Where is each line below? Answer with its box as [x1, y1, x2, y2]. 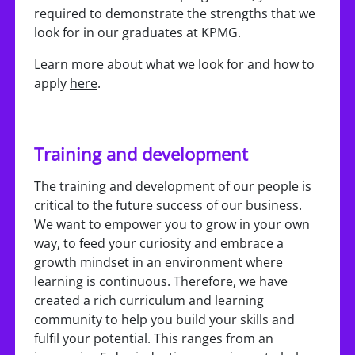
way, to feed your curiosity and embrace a [34, 235, 284, 252]
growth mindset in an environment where [34, 254, 283, 271]
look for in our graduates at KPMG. [34, 24, 241, 41]
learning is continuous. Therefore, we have [34, 273, 288, 290]
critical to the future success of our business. [34, 197, 302, 214]
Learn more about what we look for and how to [34, 55, 315, 73]
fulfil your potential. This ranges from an [34, 330, 273, 347]
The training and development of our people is [34, 177, 311, 195]
